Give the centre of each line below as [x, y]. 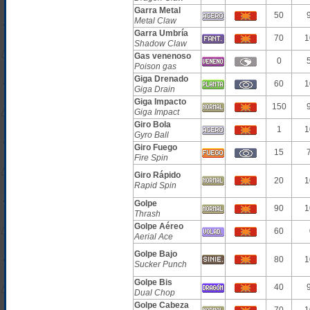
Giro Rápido [157, 175]
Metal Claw [155, 21]
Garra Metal [157, 10]
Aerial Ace [154, 237]
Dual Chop [155, 293]
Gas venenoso [163, 56]
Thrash [147, 214]
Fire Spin [151, 158]
